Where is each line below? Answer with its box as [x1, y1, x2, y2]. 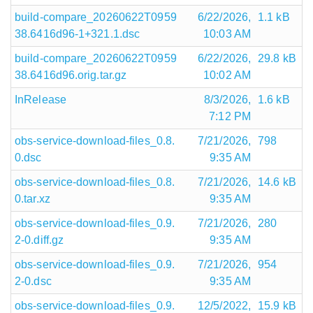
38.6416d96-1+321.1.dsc [15, 27, 140, 40]
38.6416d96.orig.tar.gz [15, 68, 127, 81]
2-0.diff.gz [15, 233, 64, 246]
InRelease [15, 93, 66, 105]
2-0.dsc [15, 275, 52, 287]
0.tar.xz [15, 192, 50, 205]
